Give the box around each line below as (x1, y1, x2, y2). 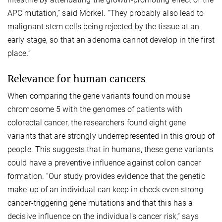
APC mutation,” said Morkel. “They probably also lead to (7, 8, 204, 18)
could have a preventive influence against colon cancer (7, 158, 201, 168)
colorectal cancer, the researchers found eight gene (7, 118, 186, 128)
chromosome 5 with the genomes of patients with (7, 105, 182, 114)
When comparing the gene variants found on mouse (7, 91, 190, 101)
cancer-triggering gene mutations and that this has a (7, 198, 193, 208)
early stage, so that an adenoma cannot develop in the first (7, 35, 215, 45)
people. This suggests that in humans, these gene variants (7, 145, 213, 155)
